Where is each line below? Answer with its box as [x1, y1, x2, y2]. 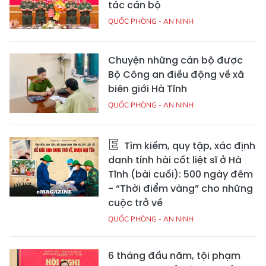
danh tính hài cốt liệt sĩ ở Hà [108, 153, 242, 167]
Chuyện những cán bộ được [108, 53, 243, 67]
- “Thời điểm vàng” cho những [108, 181, 253, 195]
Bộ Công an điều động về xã [108, 67, 244, 81]
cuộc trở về [108, 195, 163, 210]
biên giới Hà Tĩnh [108, 81, 187, 96]
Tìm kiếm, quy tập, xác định [122, 138, 255, 153]
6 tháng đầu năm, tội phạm [108, 248, 240, 262]
